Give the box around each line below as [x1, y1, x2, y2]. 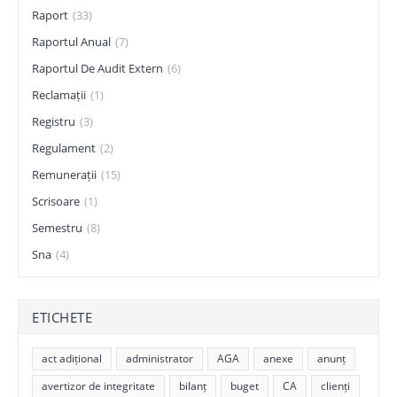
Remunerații [32, 167, 97, 183]
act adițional [42, 351, 102, 366]
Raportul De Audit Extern [32, 60, 163, 76]
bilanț [179, 378, 206, 393]
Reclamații [32, 87, 86, 103]
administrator [126, 351, 193, 366]
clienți [321, 378, 350, 393]
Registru [32, 113, 75, 129]
